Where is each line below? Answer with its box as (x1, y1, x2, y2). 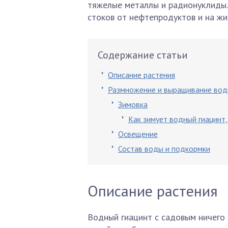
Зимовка (118, 99, 148, 109)
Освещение (118, 129, 158, 139)
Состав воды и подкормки (118, 144, 210, 154)
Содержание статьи (98, 48, 188, 62)
